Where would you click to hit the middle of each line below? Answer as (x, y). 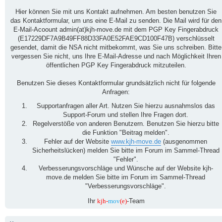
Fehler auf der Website (78, 142)
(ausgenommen (184, 142)
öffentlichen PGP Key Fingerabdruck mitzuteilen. (116, 65)
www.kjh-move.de (136, 142)
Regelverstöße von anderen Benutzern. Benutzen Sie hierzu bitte (126, 124)
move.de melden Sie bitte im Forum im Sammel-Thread (126, 177)
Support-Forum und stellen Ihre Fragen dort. (126, 115)
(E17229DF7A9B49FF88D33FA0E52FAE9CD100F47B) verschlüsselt (116, 38)
